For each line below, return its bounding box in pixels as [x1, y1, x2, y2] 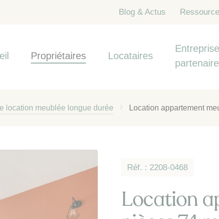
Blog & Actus [119, 7, 166, 17]
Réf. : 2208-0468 [127, 163, 188, 172]
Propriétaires [31, 50, 87, 61]
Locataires [108, 50, 153, 61]
